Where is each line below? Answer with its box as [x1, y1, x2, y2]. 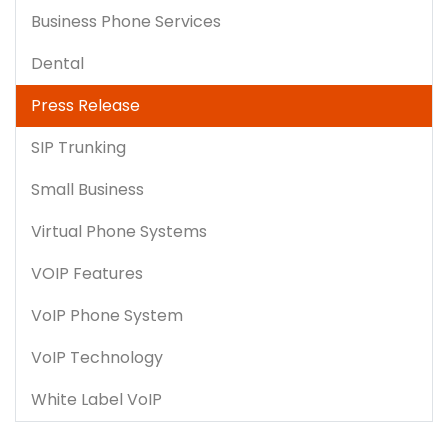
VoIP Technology [31, 345, 163, 369]
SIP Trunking [31, 135, 126, 159]
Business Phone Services [31, 9, 221, 33]
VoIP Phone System [31, 303, 183, 327]
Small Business [31, 177, 144, 201]
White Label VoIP [31, 387, 162, 411]
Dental [31, 51, 84, 75]
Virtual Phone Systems [31, 219, 207, 243]
